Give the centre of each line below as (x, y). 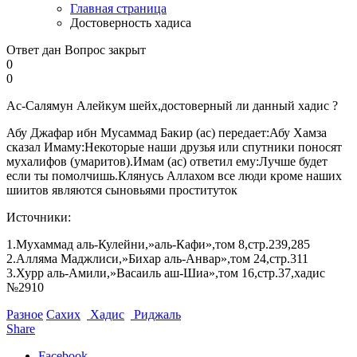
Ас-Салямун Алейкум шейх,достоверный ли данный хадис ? (172, 105)
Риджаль (156, 314)
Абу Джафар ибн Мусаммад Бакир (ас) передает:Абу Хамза (167, 132)
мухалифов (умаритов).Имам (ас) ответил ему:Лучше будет (167, 161)
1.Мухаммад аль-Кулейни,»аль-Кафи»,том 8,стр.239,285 (158, 244)
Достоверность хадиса (131, 22)
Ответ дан (34, 49)
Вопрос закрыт (105, 49)
